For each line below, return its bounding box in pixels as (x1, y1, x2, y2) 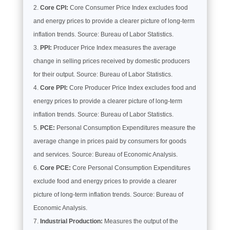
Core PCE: (40, 164, 71, 171)
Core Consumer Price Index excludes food (68, 4, 188, 11)
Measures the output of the (102, 217, 178, 225)
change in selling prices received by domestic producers (33, 57, 190, 65)
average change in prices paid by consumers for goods (33, 137, 186, 145)
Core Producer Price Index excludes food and (67, 84, 196, 91)
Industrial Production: (40, 217, 103, 225)
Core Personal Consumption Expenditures (70, 164, 190, 171)
